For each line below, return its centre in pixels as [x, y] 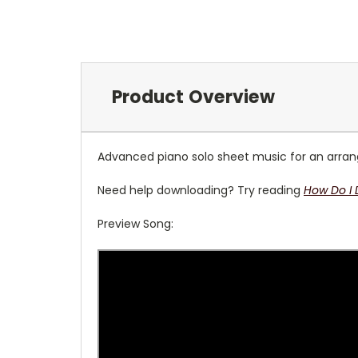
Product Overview [193, 97]
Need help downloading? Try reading [201, 190]
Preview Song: [135, 223]
